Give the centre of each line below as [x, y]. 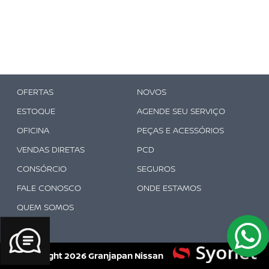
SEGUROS [156, 168]
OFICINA [33, 130]
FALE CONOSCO [49, 188]
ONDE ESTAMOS [169, 188]
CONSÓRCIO [41, 168]
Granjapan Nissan [125, 255]
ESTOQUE [36, 111]
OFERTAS [35, 92]
